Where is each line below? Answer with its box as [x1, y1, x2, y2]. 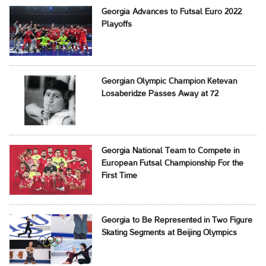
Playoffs [101, 21, 132, 29]
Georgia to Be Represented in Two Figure [101, 217, 252, 225]
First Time [101, 172, 137, 180]
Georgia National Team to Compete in [101, 147, 239, 156]
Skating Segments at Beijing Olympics [101, 229, 237, 237]
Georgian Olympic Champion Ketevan [101, 78, 237, 86]
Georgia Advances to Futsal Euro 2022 [101, 8, 242, 17]
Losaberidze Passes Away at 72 [101, 90, 218, 99]
